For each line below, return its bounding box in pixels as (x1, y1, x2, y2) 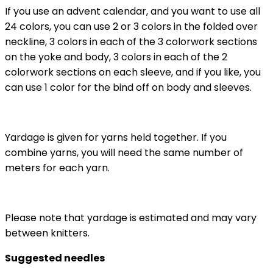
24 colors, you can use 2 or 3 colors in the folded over (5, 19, 258, 34)
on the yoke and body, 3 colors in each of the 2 (5, 49, 227, 64)
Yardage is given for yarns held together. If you (5, 130, 227, 144)
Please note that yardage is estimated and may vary (5, 210, 257, 225)
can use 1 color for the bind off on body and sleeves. (5, 80, 252, 94)
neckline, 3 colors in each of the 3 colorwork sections (5, 34, 257, 49)
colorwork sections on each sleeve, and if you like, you (5, 65, 261, 79)
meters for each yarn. (5, 160, 110, 175)
